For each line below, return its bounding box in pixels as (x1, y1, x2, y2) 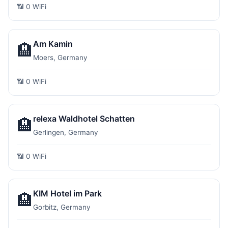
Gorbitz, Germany (33, 203, 91, 211)
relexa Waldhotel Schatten (33, 113, 135, 124)
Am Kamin (33, 39, 73, 49)
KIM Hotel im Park (33, 188, 102, 198)
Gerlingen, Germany (33, 128, 98, 136)
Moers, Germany (33, 53, 88, 62)
